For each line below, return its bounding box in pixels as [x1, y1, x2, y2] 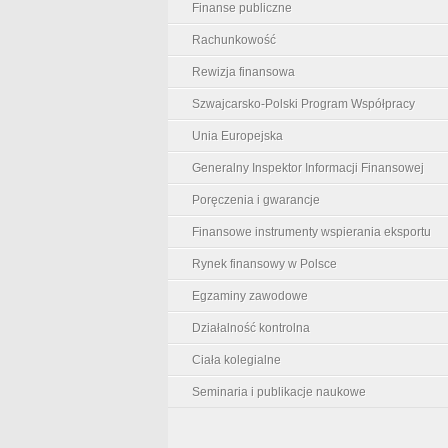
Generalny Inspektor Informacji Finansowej [192, 160, 424, 175]
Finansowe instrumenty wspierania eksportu [192, 224, 431, 239]
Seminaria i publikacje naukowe [192, 384, 366, 399]
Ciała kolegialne [192, 352, 281, 367]
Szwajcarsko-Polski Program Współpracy [192, 96, 415, 111]
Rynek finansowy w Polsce [192, 256, 337, 271]
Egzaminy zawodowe [192, 288, 308, 303]
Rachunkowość [192, 32, 276, 47]
